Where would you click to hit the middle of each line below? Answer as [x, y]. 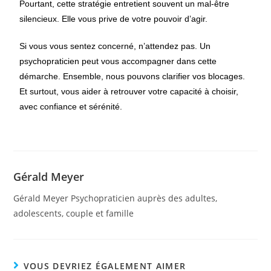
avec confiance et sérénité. [71, 106]
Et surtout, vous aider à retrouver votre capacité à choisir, [129, 91]
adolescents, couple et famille [74, 213]
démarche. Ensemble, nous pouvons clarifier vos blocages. [132, 76]
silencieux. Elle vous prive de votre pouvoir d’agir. [114, 19]
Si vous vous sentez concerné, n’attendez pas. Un [115, 46]
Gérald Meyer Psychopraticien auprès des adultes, [116, 198]
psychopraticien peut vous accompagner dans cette [118, 61]
